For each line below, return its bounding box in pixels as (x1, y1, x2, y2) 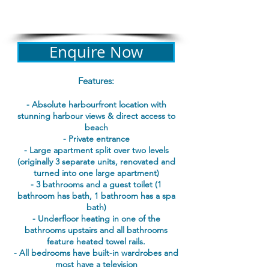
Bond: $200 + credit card (54, 1, 138, 10)
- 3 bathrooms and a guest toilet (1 (31, 179, 162, 190)
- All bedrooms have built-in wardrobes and (14, 247, 178, 258)
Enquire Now (49, 41, 143, 62)
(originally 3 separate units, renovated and (17, 156, 175, 167)
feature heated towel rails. (47, 236, 145, 247)
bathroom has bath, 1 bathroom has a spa (17, 190, 175, 201)
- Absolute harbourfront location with (26, 99, 166, 110)
